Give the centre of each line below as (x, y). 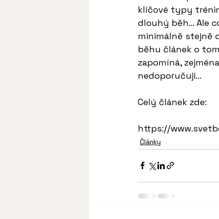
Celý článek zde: (172, 102)
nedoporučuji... (170, 75)
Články (150, 142)
